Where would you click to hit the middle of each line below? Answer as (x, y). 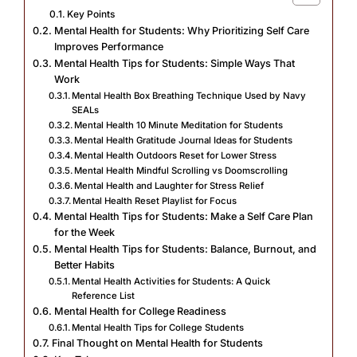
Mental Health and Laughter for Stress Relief (169, 185)
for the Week (84, 232)
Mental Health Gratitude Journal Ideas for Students (184, 140)
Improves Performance (108, 46)
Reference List (104, 295)
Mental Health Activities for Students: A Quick (171, 281)
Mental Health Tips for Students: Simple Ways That (174, 63)
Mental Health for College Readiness (140, 311)
